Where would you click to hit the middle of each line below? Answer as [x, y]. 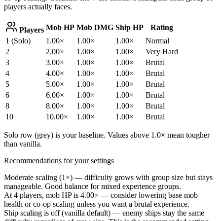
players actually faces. [38, 6]
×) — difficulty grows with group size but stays [139, 177]
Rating [162, 27]
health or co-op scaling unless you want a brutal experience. [97, 204]
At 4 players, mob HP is [42, 195]
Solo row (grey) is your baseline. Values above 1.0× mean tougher [107, 135]
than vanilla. [23, 144]
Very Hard [162, 51]
